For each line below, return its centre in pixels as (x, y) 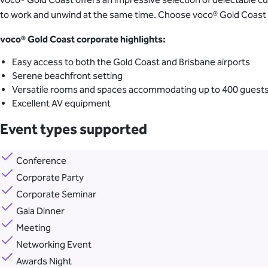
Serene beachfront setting (67, 76)
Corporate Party (50, 178)
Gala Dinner (40, 211)
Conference (41, 161)
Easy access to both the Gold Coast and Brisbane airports (131, 62)
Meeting (33, 228)
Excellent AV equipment (61, 103)
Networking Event (54, 245)
